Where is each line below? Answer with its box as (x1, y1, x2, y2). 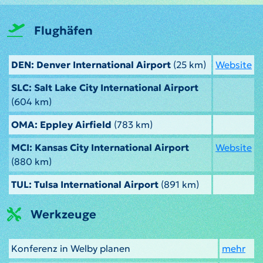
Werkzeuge (31, 206, 96, 222)
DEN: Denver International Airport (11, 58, 171, 70)
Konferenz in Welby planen (11, 242, 130, 254)
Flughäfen (34, 22, 93, 38)
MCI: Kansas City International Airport (11, 141, 189, 153)
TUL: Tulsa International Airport (11, 178, 159, 190)
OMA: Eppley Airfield (11, 118, 112, 130)
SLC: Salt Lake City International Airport (11, 81, 198, 93)
